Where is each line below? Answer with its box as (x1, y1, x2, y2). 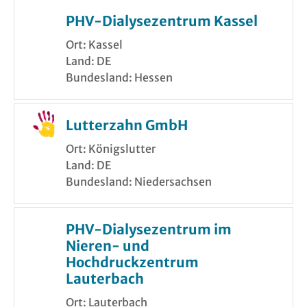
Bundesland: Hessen (66, 71, 173, 85)
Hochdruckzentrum (66, 254, 199, 271)
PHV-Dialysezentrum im (66, 221, 232, 238)
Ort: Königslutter (66, 142, 156, 156)
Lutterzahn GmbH (66, 116, 188, 134)
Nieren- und (66, 237, 149, 255)
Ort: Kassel (66, 38, 123, 52)
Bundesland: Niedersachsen (66, 175, 212, 189)
